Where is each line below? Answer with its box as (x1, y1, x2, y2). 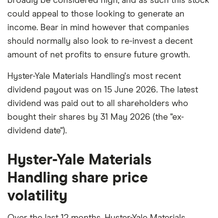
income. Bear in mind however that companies (7, 23, 189, 32)
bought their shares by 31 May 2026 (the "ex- (7, 112, 184, 122)
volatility (7, 188, 67, 203)
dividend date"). (7, 126, 67, 135)
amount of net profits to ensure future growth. (7, 50, 190, 59)
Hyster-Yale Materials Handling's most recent (7, 72, 181, 81)
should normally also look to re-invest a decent (7, 36, 193, 46)
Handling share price (7, 170, 148, 185)
